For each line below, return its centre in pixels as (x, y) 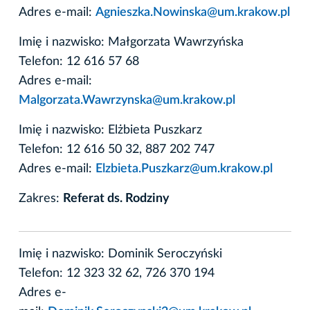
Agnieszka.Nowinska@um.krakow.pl (193, 12)
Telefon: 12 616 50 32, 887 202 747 (117, 149)
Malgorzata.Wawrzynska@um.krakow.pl (127, 100)
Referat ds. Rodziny (116, 198)
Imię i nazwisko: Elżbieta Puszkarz (110, 130)
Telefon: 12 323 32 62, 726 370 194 (117, 273)
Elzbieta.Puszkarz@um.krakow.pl (184, 168)
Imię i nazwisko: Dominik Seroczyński (120, 254)
